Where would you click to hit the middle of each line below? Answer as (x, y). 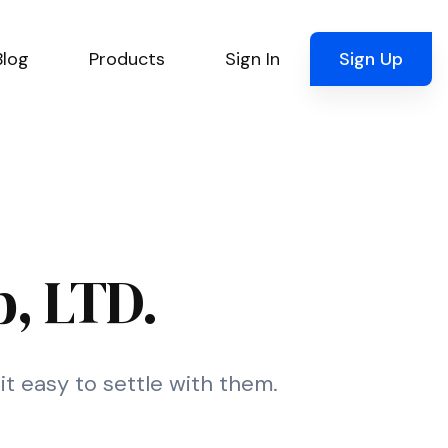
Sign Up (371, 59)
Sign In (252, 59)
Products (127, 59)
